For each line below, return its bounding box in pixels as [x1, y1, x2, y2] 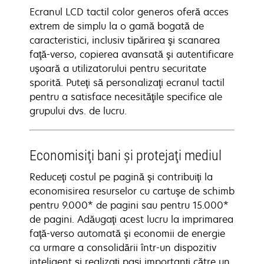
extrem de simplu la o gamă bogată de [29, 19, 204, 32]
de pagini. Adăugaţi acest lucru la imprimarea [29, 213, 233, 226]
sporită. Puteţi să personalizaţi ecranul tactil [29, 76, 225, 89]
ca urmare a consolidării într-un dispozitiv [29, 241, 216, 254]
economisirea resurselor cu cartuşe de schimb [29, 184, 235, 197]
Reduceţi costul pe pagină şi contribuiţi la [29, 170, 213, 183]
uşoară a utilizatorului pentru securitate [29, 62, 206, 75]
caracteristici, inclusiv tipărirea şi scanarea [29, 34, 220, 47]
